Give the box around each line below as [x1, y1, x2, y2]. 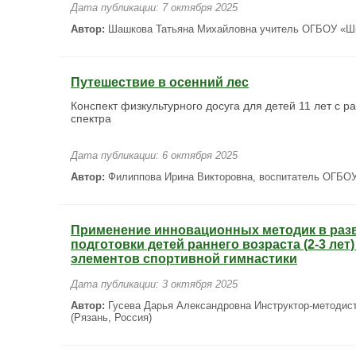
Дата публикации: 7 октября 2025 [71, 2, 238, 14]
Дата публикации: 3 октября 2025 [71, 278, 238, 290]
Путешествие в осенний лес [71, 75, 249, 89]
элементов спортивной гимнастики [71, 252, 297, 265]
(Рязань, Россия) [71, 311, 152, 323]
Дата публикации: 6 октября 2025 [71, 149, 238, 161]
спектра [71, 112, 111, 125]
